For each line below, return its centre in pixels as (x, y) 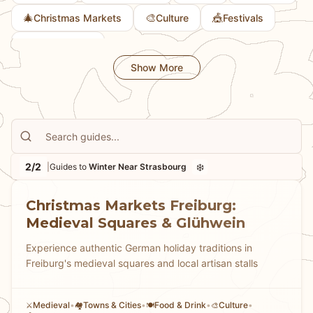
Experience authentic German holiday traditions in (139, 248)
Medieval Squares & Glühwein (136, 223)
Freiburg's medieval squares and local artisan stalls (142, 263)
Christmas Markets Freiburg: (131, 205)
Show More (156, 67)
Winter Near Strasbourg (138, 166)
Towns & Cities (112, 305)
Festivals (243, 18)
